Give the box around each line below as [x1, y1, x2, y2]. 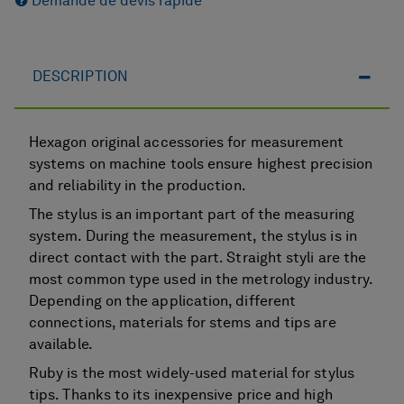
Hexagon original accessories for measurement [29, 135, 344, 151]
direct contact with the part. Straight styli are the [29, 251, 367, 266]
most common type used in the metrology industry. [29, 272, 372, 288]
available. [29, 337, 93, 353]
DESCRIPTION [32, 69, 128, 85]
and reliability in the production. [29, 179, 246, 194]
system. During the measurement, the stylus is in [29, 229, 357, 244]
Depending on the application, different [29, 294, 297, 309]
